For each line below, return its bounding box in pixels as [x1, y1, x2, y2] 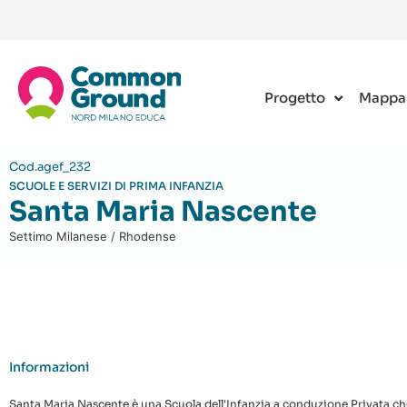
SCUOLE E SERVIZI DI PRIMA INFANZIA [9, 179, 223, 193]
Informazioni [9, 359, 89, 376]
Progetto [264, 89, 326, 106]
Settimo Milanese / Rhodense [9, 229, 176, 243]
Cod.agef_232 [9, 159, 91, 174]
